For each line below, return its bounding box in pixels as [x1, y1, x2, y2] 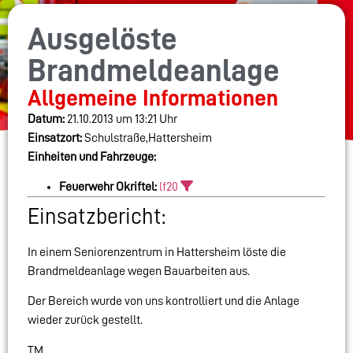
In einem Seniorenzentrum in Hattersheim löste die [28, 246, 286, 259]
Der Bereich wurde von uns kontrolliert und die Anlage [28, 295, 299, 308]
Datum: [28, 112, 65, 125]
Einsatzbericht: [28, 206, 165, 229]
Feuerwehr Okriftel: [59, 180, 157, 194]
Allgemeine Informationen [28, 86, 278, 110]
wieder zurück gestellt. [28, 314, 143, 327]
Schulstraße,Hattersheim [82, 131, 212, 144]
